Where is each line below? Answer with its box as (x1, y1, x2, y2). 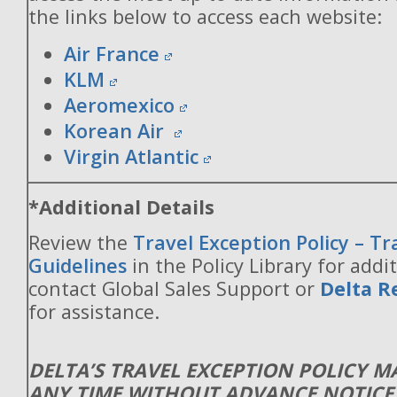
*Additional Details (28, 194, 214, 220)
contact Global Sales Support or (28, 276, 320, 301)
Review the (28, 230, 133, 255)
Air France (64, 41, 160, 66)
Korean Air (64, 118, 169, 144)
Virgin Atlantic (64, 144, 198, 169)
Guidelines (28, 253, 132, 278)
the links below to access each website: (28, 4, 382, 29)
